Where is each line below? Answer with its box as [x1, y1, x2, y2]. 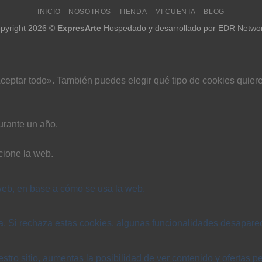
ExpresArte [57, 23, 101, 33]
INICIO [37, 8, 61, 16]
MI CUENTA [154, 8, 196, 16]
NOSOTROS [68, 8, 112, 16]
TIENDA [119, 8, 147, 16]
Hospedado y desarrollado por [101, 23, 218, 33]
